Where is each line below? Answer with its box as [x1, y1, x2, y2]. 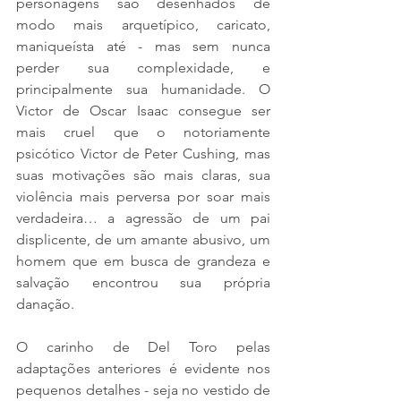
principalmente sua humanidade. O [16, 81, 270, 98]
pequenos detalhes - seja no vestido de [16, 381, 270, 399]
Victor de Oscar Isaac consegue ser [16, 102, 270, 120]
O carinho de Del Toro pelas [16, 338, 270, 356]
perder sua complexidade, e [16, 59, 270, 77]
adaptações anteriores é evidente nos [16, 360, 270, 378]
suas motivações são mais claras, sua [16, 166, 270, 184]
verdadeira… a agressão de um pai [16, 209, 270, 227]
